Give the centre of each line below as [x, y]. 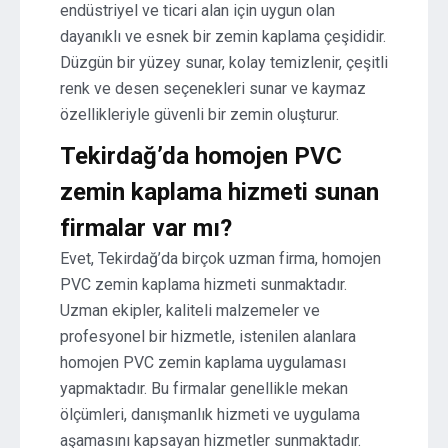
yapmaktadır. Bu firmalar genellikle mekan [204, 388]
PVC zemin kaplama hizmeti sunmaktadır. [203, 284]
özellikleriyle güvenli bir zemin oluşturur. [199, 114]
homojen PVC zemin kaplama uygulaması [203, 362]
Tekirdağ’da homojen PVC [201, 156]
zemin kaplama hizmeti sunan [219, 192]
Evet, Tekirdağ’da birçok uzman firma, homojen [220, 258]
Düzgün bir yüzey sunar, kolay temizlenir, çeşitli [224, 62]
